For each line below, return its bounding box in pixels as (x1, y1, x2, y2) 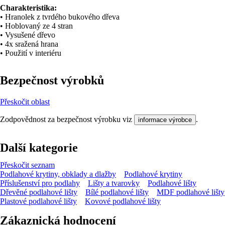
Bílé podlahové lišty (85, 187, 149, 196)
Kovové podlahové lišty (85, 196, 161, 205)
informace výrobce (138, 116, 192, 124)
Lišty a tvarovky (88, 178, 140, 187)
